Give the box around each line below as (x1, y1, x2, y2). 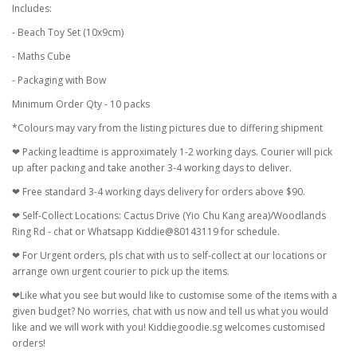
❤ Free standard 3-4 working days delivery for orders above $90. (12, 185, 308, 198)
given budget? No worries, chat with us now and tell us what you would (12, 304, 328, 318)
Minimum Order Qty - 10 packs (12, 97, 150, 111)
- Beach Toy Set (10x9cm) (12, 25, 124, 39)
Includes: (12, 2, 52, 15)
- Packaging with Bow (12, 73, 106, 87)
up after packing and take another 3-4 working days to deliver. (12, 161, 292, 175)
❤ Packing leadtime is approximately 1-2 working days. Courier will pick (12, 145, 332, 159)
